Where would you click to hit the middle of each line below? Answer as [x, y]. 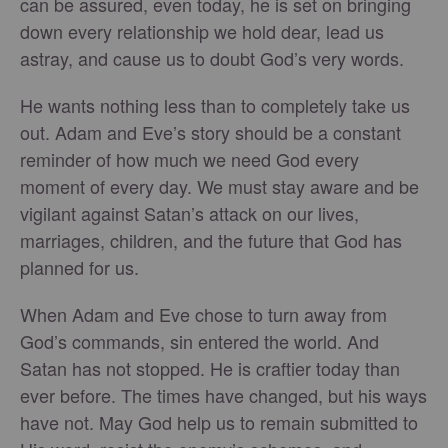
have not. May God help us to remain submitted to [219, 422]
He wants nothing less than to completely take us [215, 105]
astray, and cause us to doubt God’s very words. [212, 58]
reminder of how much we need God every [189, 159]
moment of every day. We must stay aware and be [219, 186]
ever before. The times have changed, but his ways [223, 395]
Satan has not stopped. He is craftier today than [210, 368]
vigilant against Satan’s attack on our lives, [189, 213]
